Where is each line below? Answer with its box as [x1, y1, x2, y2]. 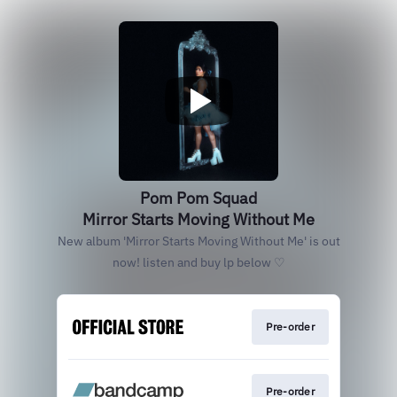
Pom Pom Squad [140, 188, 257, 208]
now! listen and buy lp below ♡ [112, 254, 285, 270]
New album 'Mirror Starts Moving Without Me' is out [57, 233, 340, 249]
